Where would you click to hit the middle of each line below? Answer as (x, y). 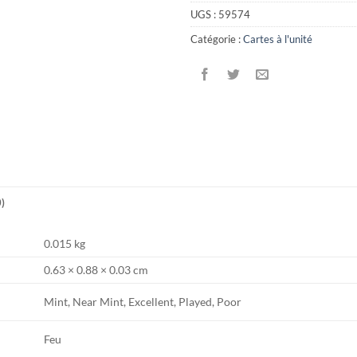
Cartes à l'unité (278, 39)
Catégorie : (217, 39)
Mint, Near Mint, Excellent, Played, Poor (143, 302)
